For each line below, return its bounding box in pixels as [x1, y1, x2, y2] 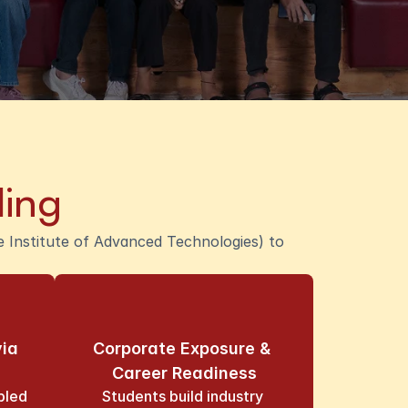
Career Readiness [111, 363, 257, 382]
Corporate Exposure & [93, 339, 270, 358]
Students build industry [101, 387, 263, 405]
